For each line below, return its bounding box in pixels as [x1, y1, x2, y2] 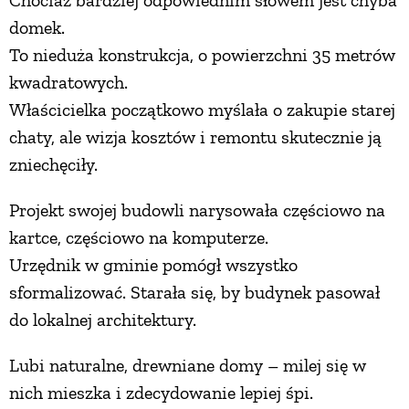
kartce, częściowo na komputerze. [9, 226, 268, 249]
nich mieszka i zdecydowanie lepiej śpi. [9, 382, 313, 404]
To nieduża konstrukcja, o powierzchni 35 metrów [9, 44, 395, 67]
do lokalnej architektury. [9, 309, 196, 331]
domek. [9, 16, 65, 39]
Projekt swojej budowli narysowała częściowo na [9, 199, 385, 222]
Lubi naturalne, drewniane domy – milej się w [9, 354, 366, 377]
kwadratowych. [9, 71, 128, 94]
